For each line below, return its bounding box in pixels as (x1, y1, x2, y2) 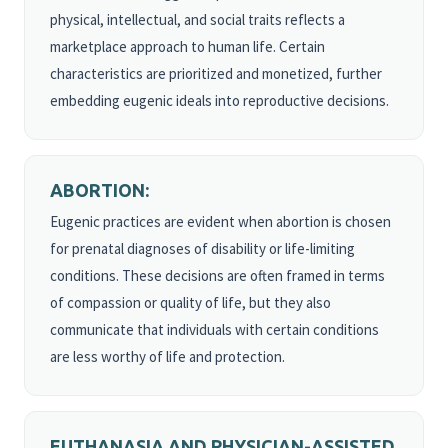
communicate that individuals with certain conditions (50, 320, 379, 339)
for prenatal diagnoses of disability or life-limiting (50, 239, 355, 258)
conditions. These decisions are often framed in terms (50, 266, 385, 285)
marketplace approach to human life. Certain (50, 37, 325, 56)
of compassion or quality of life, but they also (50, 293, 331, 312)
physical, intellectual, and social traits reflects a (50, 10, 345, 29)
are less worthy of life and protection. (50, 347, 285, 366)
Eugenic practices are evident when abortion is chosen (50, 212, 391, 231)
